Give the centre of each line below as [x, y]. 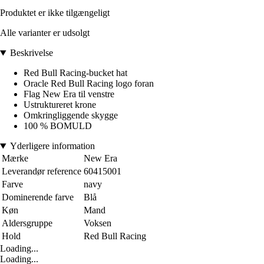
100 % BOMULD [58, 126]
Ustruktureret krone [60, 105]
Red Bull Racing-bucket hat [75, 73]
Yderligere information [52, 146]
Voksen [98, 223]
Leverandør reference [42, 171]
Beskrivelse [31, 53]
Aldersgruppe [27, 223]
